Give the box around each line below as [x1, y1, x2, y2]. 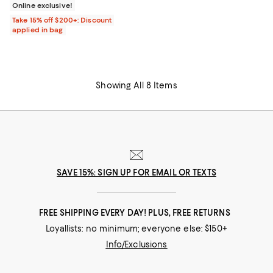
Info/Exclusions [105, 239, 168, 249]
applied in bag [12, 25, 63, 34]
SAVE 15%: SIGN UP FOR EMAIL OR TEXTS [57, 167, 216, 177]
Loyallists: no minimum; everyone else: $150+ [46, 223, 227, 233]
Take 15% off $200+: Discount [12, 15, 112, 24]
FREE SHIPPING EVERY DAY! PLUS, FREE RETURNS [39, 207, 234, 218]
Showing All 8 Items [96, 80, 177, 90]
